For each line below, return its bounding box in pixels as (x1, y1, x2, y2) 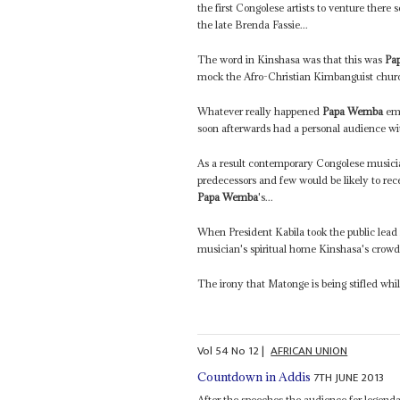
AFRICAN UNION (271, 341, 348, 362)
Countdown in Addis (197, 368, 312, 385)
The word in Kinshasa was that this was (197, 53, 386, 67)
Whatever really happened (197, 104, 323, 119)
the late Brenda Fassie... (197, 18, 309, 32)
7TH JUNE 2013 (313, 367, 385, 387)
